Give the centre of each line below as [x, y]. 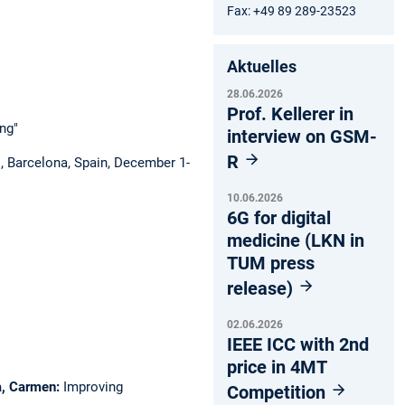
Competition [278, 392]
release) [262, 288]
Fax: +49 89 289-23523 [292, 10]
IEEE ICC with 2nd [298, 344]
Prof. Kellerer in [290, 113]
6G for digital [279, 217]
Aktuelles [262, 66]
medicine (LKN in [296, 240]
